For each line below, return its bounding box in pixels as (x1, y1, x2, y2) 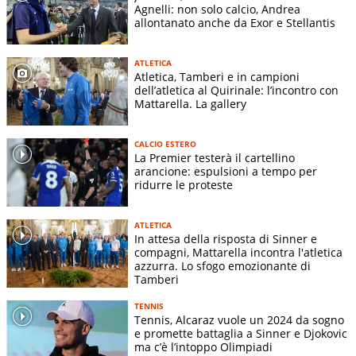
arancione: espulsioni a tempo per (134, 164, 317, 180)
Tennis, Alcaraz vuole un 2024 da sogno (134, 312, 344, 328)
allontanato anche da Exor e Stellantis (134, 14, 335, 30)
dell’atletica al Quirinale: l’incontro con (134, 83, 339, 98)
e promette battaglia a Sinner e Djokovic (134, 326, 347, 342)
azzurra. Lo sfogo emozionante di (134, 258, 311, 274)
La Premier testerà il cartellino (134, 150, 295, 166)
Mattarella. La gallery (134, 96, 246, 111)
